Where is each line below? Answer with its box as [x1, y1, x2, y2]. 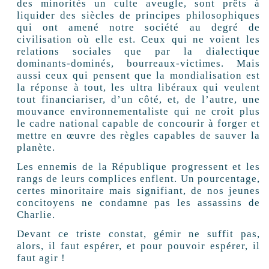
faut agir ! [16, 252, 65, 264]
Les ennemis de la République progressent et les [16, 161, 260, 173]
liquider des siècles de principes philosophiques [16, 10, 260, 22]
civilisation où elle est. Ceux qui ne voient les [16, 34, 260, 46]
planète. [16, 142, 55, 154]
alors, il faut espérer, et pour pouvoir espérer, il [16, 240, 260, 252]
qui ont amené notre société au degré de [16, 22, 260, 34]
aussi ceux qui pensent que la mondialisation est [16, 70, 260, 82]
